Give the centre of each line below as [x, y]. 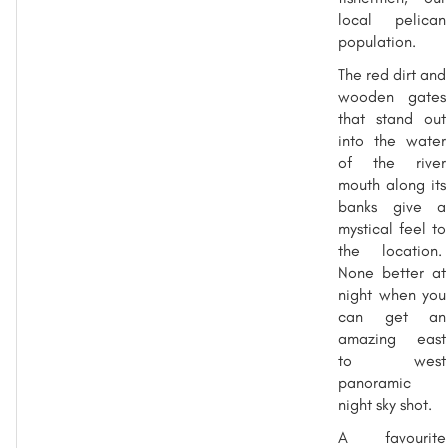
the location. [392, 250]
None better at [392, 272]
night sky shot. [385, 404]
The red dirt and [392, 74]
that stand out [392, 118]
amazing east [392, 338]
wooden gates [392, 96]
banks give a [392, 206]
